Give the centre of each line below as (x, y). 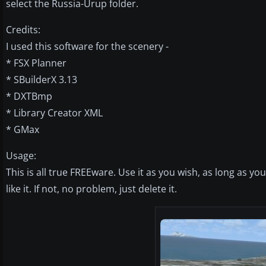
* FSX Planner (36, 63)
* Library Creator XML (54, 113)
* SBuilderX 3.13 (42, 79)
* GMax (23, 129)
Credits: (23, 29)
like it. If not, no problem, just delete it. (91, 189)
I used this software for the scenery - (87, 46)
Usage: (21, 155)
